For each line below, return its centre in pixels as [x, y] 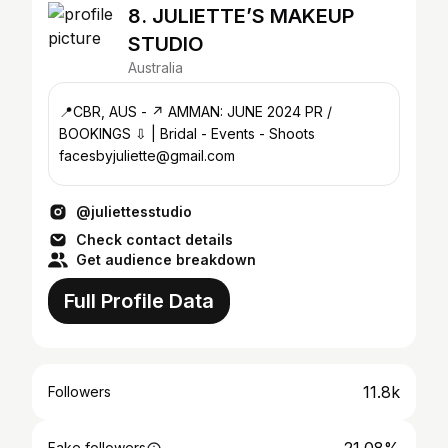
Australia [155, 67]
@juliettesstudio [134, 211]
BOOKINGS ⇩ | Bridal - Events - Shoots [135, 133]
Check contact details [154, 239]
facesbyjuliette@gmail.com [147, 155]
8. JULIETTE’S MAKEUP [241, 16]
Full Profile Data [139, 301]
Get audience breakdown [166, 259]
